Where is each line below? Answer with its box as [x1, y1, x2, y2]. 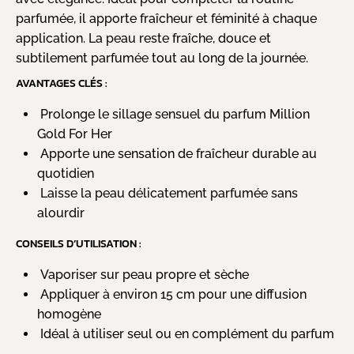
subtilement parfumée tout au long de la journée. [16, 51, 308, 66]
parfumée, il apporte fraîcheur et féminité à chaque [16, 11, 317, 27]
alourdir [37, 205, 85, 220]
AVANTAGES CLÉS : [16, 74, 107, 92]
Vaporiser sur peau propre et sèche [37, 266, 250, 282]
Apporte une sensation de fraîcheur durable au [37, 145, 318, 161]
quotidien [37, 165, 95, 181]
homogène [37, 306, 102, 322]
